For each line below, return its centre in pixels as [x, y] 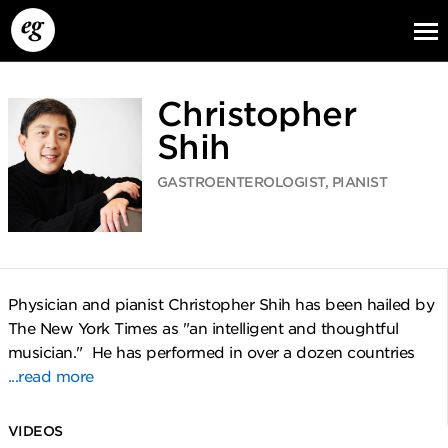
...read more [50, 377]
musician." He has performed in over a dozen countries [211, 353]
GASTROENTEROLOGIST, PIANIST [272, 182]
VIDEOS [35, 431]
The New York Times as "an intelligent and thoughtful [203, 329]
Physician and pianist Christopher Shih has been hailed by [220, 305]
